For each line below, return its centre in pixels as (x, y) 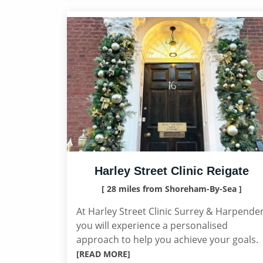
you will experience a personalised (152, 225)
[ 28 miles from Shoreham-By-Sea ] (171, 189)
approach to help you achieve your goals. (167, 240)
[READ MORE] (103, 254)
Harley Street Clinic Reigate (171, 171)
